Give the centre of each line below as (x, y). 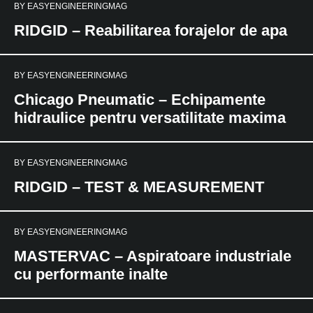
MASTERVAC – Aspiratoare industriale (153, 256)
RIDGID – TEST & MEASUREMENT (139, 187)
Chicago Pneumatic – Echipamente (140, 100)
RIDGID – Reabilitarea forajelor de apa (151, 30)
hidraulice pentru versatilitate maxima (150, 118)
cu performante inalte (91, 274)
